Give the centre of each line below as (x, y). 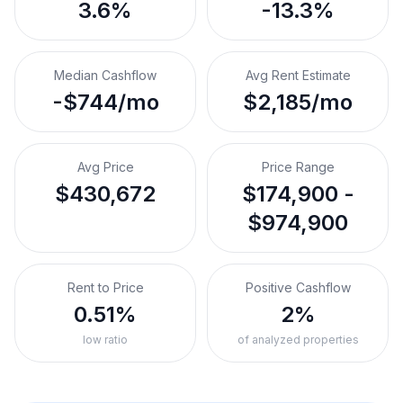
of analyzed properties (298, 340)
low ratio (105, 340)
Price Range (298, 167)
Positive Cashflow (298, 287)
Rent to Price (105, 287)
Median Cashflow (105, 75)
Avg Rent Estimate (298, 75)
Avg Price (105, 167)
